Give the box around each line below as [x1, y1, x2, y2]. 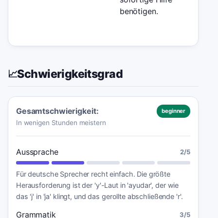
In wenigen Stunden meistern [16, 118, 106, 127]
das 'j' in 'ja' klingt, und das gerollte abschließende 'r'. [16, 192, 183, 200]
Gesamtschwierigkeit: [16, 106, 99, 116]
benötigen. [119, 6, 158, 16]
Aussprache [16, 146, 58, 157]
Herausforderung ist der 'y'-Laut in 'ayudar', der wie [16, 181, 179, 189]
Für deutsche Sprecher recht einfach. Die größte [16, 169, 170, 178]
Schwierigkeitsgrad [17, 67, 123, 81]
